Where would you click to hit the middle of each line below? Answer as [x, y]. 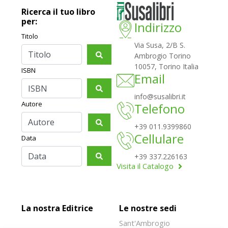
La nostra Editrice [58, 208]
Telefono [160, 109]
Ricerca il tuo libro [59, 12]
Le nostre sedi [148, 208]
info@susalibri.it [160, 97]
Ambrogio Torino [163, 56]
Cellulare [159, 139]
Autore [32, 104]
